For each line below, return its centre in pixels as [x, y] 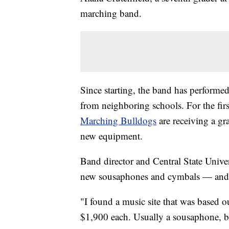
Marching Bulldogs [118, 120]
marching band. [111, 13]
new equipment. [111, 135]
